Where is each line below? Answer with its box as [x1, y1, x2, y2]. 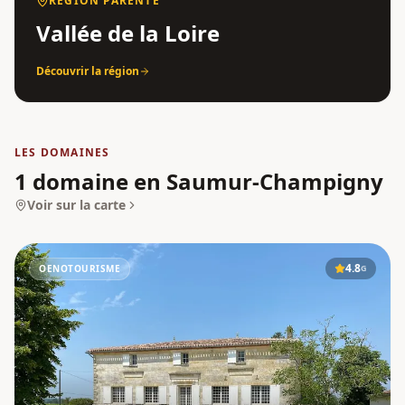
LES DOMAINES [14, 144, 110, 160]
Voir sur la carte [27, 195, 126, 213]
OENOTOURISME [39, 261, 120, 275]
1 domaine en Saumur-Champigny [14, 165, 383, 196]
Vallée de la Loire [36, 17, 220, 48]
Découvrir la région [36, 62, 139, 79]
